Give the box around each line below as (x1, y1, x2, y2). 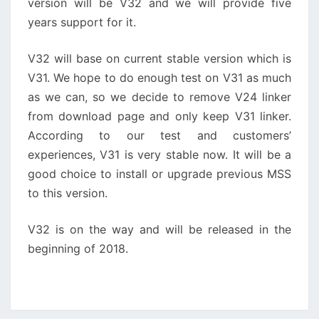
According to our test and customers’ (28, 128, 291, 143)
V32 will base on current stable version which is (28, 51, 291, 66)
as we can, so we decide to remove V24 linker (28, 90, 291, 105)
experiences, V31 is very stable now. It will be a (28, 147, 291, 162)
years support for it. (28, 15, 136, 30)
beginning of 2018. (28, 241, 128, 256)
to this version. (28, 186, 108, 201)
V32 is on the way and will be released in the (28, 222, 291, 237)
